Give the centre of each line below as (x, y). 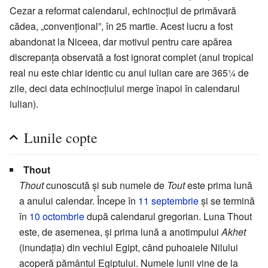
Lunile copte (61, 138)
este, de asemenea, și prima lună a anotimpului (120, 232)
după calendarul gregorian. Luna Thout (168, 217)
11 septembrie (168, 201)
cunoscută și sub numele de (105, 185)
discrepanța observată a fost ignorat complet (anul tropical (132, 57)
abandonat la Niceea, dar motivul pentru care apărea (121, 42)
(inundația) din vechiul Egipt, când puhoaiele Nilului (129, 248)
